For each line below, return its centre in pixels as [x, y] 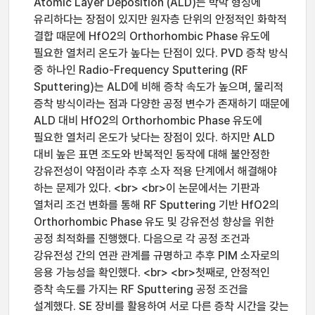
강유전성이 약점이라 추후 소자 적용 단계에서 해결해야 [155, 171]
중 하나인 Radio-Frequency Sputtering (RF [141, 70]
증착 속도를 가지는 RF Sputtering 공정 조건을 [141, 289]
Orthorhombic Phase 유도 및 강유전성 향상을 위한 [154, 222]
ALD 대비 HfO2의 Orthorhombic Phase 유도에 [148, 121]
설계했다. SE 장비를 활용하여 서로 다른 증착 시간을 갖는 [161, 306]
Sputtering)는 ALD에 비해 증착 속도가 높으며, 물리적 [159, 87]
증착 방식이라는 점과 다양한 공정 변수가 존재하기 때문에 [162, 104]
